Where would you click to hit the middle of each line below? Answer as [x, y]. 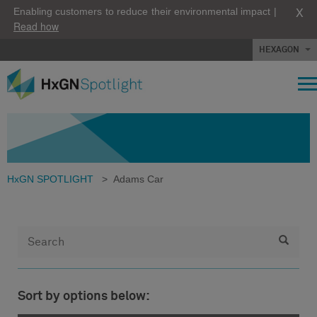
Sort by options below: [84, 296]
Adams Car [138, 179]
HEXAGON [279, 50]
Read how [36, 26]
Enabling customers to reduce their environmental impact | [145, 11]
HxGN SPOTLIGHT [50, 179]
